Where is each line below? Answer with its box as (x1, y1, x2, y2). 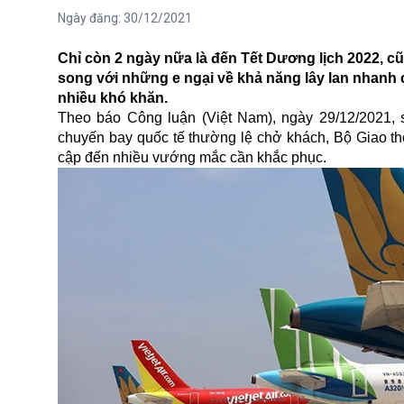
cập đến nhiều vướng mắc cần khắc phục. (58, 150, 326, 166)
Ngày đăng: (58, 11, 124, 26)
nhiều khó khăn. (58, 90, 168, 106)
